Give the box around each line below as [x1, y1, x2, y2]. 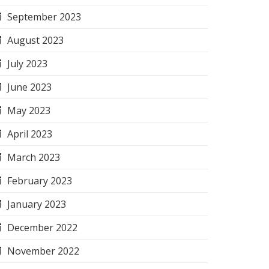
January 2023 [7, 198, 66, 211]
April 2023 [7, 127, 52, 141]
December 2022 [7, 221, 77, 234]
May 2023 [7, 104, 50, 117]
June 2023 [7, 80, 52, 94]
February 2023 [7, 174, 72, 187]
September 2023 [7, 10, 81, 23]
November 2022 [7, 244, 79, 258]
